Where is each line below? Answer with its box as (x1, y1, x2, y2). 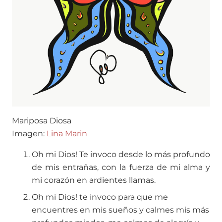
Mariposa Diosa (12, 116, 71, 126)
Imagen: (12, 129, 47, 139)
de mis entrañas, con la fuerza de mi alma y (32, 163, 210, 172)
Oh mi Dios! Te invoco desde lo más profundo (32, 150, 210, 160)
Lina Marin (47, 129, 87, 139)
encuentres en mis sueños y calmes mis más (32, 205, 209, 215)
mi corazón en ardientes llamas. (32, 175, 156, 185)
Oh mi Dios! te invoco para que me (32, 192, 168, 202)
